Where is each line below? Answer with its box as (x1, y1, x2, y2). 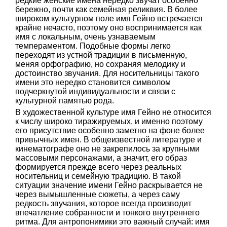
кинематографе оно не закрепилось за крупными (15, 144, 200, 153)
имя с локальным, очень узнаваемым (15, 32, 156, 41)
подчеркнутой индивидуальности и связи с (15, 87, 175, 96)
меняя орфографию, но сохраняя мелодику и (15, 60, 185, 68)
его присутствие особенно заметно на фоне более (15, 126, 205, 135)
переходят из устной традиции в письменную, (15, 51, 187, 59)
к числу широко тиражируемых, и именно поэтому (15, 117, 203, 126)
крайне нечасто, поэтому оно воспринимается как (15, 23, 202, 32)
